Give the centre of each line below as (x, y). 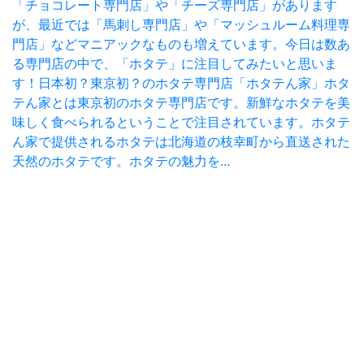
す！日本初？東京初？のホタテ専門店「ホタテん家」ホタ (181, 83)
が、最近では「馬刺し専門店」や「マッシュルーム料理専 (181, 25)
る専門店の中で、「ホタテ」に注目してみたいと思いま (175, 64)
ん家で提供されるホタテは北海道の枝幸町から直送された (181, 142)
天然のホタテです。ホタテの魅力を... (121, 161)
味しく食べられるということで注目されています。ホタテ (181, 122)
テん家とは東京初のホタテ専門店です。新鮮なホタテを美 (181, 103)
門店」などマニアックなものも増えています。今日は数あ (181, 44)
